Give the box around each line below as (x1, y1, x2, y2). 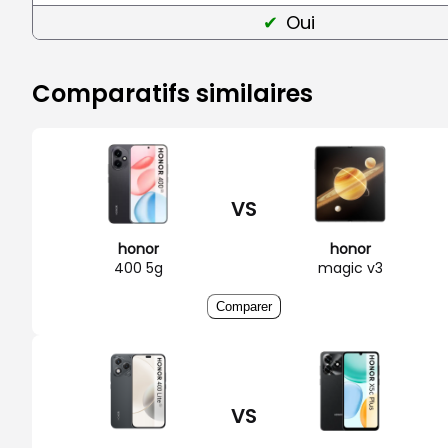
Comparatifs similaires (32, 76, 313, 110)
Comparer (216, 298, 272, 314)
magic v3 (317, 257, 383, 278)
